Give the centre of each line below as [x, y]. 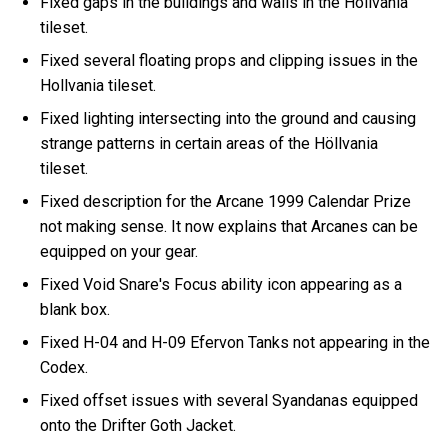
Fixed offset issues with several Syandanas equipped [229, 400]
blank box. [77, 309]
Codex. [66, 367]
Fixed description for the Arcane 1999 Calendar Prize [226, 201]
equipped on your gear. [121, 251]
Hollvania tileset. [100, 85]
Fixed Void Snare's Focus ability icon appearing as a [221, 284]
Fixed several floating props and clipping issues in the [229, 60]
